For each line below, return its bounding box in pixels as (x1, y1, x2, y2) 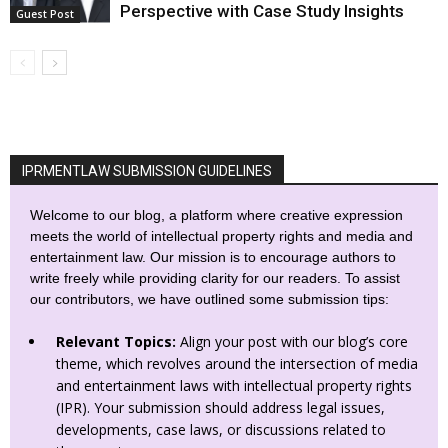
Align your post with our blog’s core (176, 332, 408, 352)
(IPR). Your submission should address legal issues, (56, 398, 385, 418)
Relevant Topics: (56, 332, 176, 352)
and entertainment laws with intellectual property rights (56, 376, 412, 396)
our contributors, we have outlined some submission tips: (30, 291, 389, 308)
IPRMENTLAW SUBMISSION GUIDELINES (22, 163, 272, 180)
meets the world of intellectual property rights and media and (30, 228, 413, 245)
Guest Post (16, 7, 74, 22)
